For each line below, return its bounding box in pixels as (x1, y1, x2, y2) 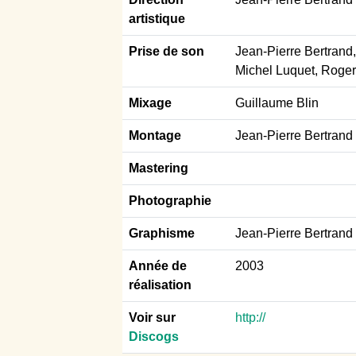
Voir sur (129, 310, 176, 324)
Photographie (129, 193, 211, 207)
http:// (235, 310, 265, 324)
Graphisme (129, 226, 195, 240)
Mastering (129, 161, 188, 175)
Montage (129, 128, 181, 142)
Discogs (129, 329, 179, 343)
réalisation (129, 277, 192, 292)
